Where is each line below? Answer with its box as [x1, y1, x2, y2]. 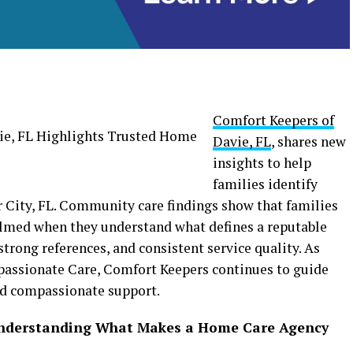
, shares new [271, 132, 346, 151]
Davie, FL [213, 132, 271, 151]
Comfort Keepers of [213, 111, 334, 130]
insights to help [213, 154, 311, 173]
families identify [213, 175, 318, 194]
